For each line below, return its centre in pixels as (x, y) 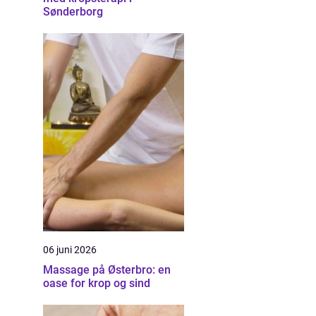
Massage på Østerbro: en (107, 270)
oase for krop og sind (97, 283)
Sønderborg (73, 12)
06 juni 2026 (70, 250)
